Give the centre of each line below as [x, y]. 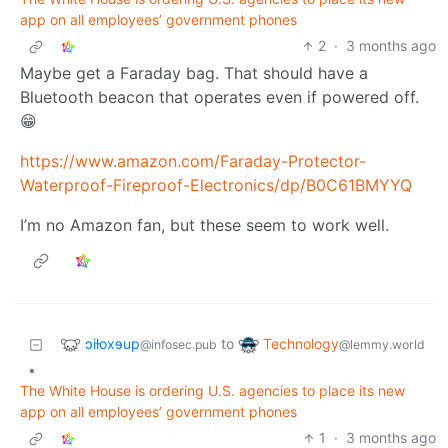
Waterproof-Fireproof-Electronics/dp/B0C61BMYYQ [216, 185]
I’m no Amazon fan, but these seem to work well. [204, 225]
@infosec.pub [178, 344]
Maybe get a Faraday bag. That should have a [194, 73]
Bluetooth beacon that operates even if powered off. [219, 97]
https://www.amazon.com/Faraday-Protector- [193, 161]
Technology [301, 343]
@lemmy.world [382, 344]
